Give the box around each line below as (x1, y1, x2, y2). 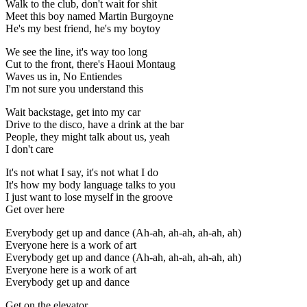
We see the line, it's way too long (5, 46, 147, 58)
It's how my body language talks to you (5, 179, 175, 191)
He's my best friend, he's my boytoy (5, 23, 160, 35)
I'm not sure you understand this (5, 83, 143, 95)
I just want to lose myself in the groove (5, 191, 173, 204)
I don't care (5, 143, 53, 156)
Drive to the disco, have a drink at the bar (5, 119, 184, 131)
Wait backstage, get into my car (5, 106, 140, 119)
